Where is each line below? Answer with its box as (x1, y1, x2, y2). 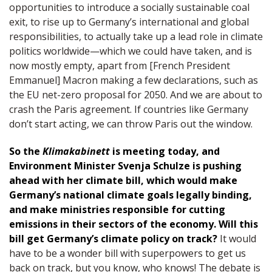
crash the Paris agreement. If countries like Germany (9, 103, 248, 117)
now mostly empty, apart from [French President (9, 59, 230, 73)
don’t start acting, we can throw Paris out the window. (9, 117, 253, 131)
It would (220, 232, 256, 246)
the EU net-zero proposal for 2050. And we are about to (9, 88, 262, 102)
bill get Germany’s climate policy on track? (9, 232, 220, 246)
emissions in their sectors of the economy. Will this (9, 217, 258, 231)
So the (9, 144, 42, 158)
